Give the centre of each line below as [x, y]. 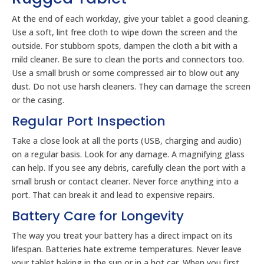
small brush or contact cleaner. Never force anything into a [125, 181]
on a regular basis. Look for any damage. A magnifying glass [128, 154]
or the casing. [38, 100]
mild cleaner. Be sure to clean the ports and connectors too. [128, 59]
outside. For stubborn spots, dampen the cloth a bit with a [125, 46]
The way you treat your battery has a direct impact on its [122, 235]
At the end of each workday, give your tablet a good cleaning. [131, 19]
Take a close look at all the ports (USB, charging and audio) [127, 141]
